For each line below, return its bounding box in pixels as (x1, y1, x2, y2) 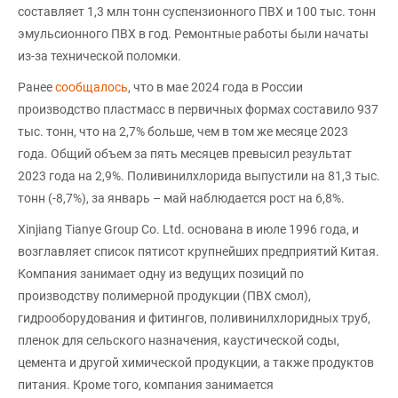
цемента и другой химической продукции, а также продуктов (18, 354, 374, 370)
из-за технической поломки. (18, 48, 181, 63)
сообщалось (55, 79, 128, 94)
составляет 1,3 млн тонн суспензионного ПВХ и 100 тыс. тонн (18, 4, 376, 19)
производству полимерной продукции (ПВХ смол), (18, 288, 311, 303)
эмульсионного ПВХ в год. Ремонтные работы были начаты (18, 26, 369, 41)
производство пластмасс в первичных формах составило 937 (18, 101, 378, 116)
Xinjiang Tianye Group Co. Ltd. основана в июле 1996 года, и (18, 221, 359, 236)
